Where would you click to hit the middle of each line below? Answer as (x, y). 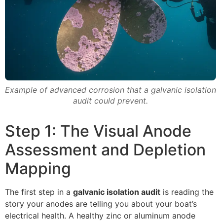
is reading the (187, 192)
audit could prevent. (110, 101)
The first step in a (39, 192)
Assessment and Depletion (105, 150)
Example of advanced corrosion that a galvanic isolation (110, 90)
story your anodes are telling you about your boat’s (101, 204)
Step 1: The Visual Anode (98, 131)
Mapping (38, 169)
